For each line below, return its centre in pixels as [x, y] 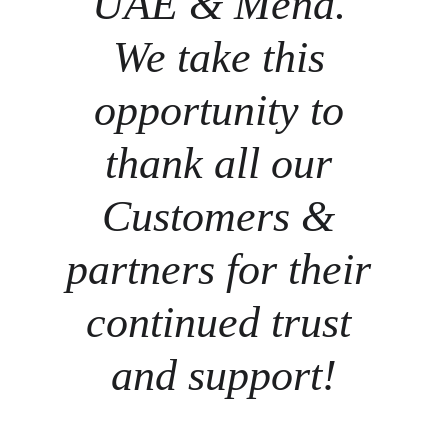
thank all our [224, 163]
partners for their [224, 269]
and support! [224, 375]
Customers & [224, 216]
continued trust [224, 322]
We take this [224, 57]
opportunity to [224, 110]
